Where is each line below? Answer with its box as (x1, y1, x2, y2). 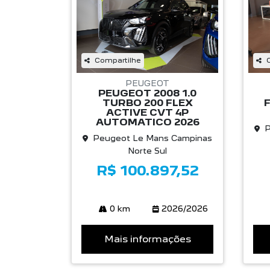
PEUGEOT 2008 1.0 (98, 87, 196, 99)
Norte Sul (128, 146, 167, 156)
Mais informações (104, 233, 191, 245)
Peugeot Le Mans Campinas (93, 133, 212, 143)
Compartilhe (95, 56, 141, 65)
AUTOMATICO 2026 (95, 116, 199, 128)
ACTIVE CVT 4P (106, 107, 189, 119)
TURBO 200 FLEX (102, 97, 193, 109)
